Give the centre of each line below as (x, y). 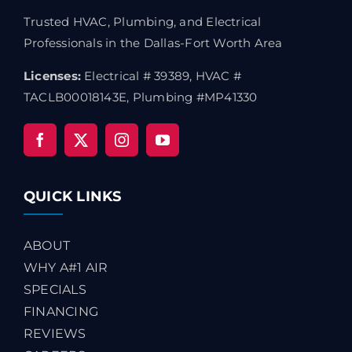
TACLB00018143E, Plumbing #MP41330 (141, 97)
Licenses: (53, 75)
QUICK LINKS (73, 196)
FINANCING (61, 311)
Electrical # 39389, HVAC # (161, 75)
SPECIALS (55, 289)
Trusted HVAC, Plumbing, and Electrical (143, 21)
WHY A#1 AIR (66, 267)
